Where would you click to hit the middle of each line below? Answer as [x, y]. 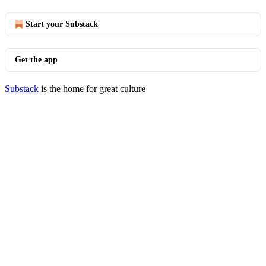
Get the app [36, 60]
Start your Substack [62, 24]
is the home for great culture [92, 89]
